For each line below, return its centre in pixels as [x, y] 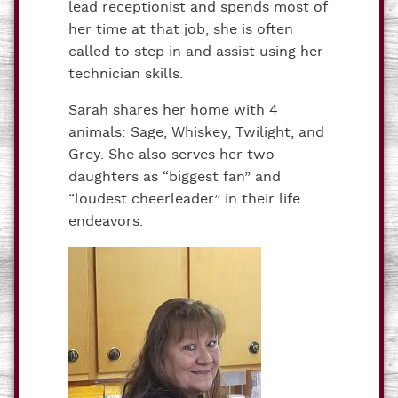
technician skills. [126, 74]
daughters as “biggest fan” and [175, 177]
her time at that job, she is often [181, 29]
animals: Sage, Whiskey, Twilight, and [196, 132]
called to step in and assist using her [196, 52]
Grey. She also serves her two [171, 155]
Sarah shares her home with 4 [173, 110]
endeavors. [106, 221]
